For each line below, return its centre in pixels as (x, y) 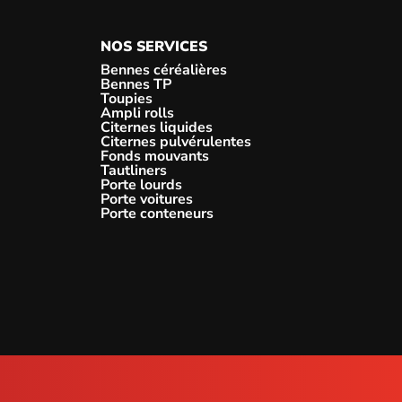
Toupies (127, 99)
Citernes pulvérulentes (176, 142)
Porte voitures (147, 200)
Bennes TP (136, 85)
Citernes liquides (157, 128)
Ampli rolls (137, 114)
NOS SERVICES (154, 47)
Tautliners (134, 171)
